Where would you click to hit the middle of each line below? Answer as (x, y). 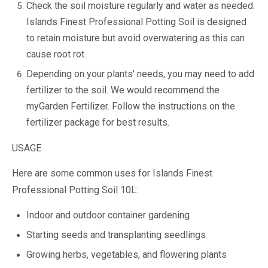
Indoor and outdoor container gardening (108, 215)
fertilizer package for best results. (98, 122)
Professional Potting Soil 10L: (75, 190)
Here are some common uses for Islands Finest (112, 173)
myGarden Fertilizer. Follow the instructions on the (131, 106)
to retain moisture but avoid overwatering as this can (135, 38)
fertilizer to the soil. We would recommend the (123, 90)
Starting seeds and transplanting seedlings (116, 235)
